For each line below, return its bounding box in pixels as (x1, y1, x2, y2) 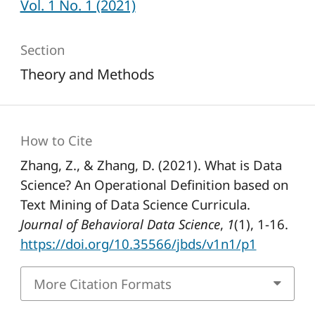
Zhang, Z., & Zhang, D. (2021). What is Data (20, 155, 282, 174)
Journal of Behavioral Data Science (20, 214, 220, 233)
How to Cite (20, 131, 92, 149)
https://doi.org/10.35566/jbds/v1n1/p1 (20, 234, 257, 252)
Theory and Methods (20, 65, 155, 84)
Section (20, 41, 65, 59)
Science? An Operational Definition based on (20, 175, 288, 193)
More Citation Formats (34, 274, 172, 292)
